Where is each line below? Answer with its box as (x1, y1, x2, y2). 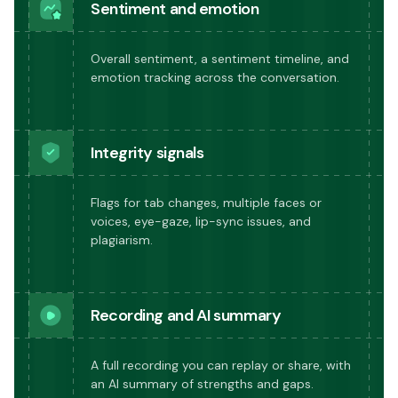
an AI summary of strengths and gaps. (91, 375, 314, 392)
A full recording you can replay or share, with (91, 356, 351, 373)
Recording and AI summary (91, 304, 282, 326)
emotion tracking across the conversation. (91, 68, 339, 85)
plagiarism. (91, 231, 153, 248)
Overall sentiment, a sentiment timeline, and (91, 50, 349, 67)
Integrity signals (91, 141, 204, 163)
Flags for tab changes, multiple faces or (91, 194, 322, 211)
